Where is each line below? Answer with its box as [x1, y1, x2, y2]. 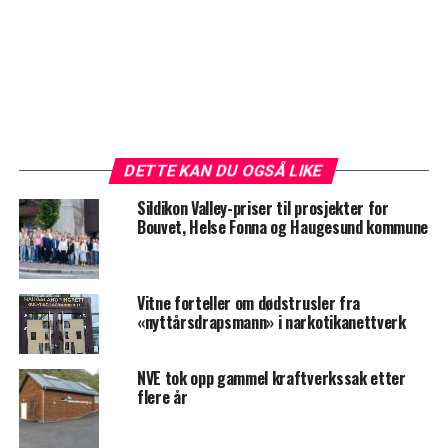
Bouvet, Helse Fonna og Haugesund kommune [136, 215, 429, 240]
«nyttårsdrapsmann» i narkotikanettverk [136, 310, 406, 335]
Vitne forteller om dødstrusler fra [136, 291, 360, 316]
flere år [136, 385, 188, 410]
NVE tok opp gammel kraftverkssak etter [136, 366, 406, 391]
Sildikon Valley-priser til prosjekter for [136, 196, 389, 221]
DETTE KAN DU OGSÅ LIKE [123, 161, 326, 181]
